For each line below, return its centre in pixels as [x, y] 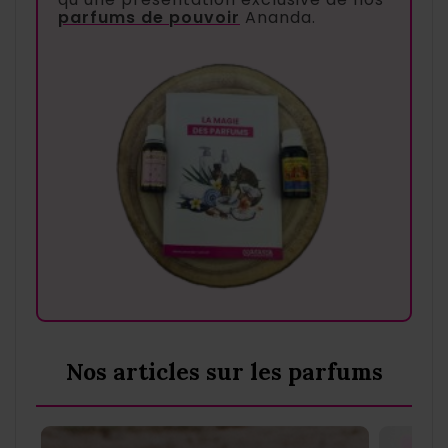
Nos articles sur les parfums [224, 371]
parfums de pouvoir [149, 18]
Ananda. [278, 18]
